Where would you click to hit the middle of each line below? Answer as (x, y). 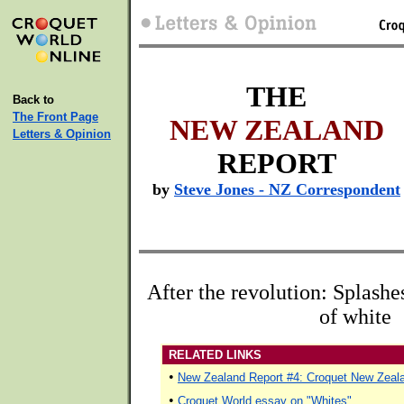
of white (355, 317)
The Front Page (55, 117)
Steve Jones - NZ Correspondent (287, 189)
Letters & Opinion (62, 134)
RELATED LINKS (213, 355)
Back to (33, 100)
